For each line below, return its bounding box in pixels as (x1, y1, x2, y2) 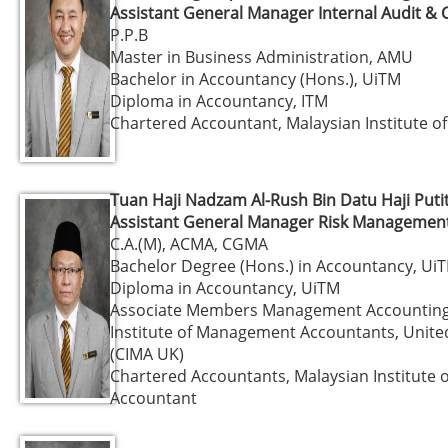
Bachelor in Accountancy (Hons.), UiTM (110, 67, 401, 90)
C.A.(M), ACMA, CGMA (110, 232, 268, 255)
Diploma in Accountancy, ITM (110, 89, 328, 112)
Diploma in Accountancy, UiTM (110, 276, 340, 299)
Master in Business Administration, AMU (110, 45, 413, 68)
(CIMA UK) (110, 342, 184, 365)
